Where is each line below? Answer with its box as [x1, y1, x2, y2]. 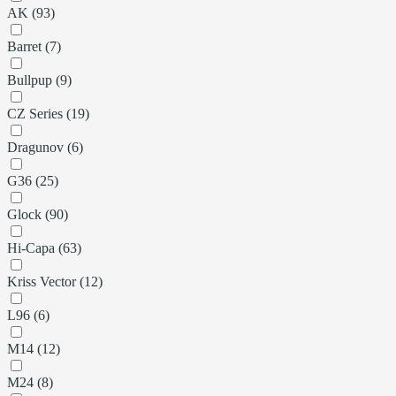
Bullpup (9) [7, 72, 72, 88]
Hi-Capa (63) [7, 240, 81, 255]
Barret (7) [7, 38, 61, 54]
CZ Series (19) [7, 105, 89, 121]
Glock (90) [7, 206, 68, 222]
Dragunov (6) [7, 139, 83, 155]
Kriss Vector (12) [7, 273, 103, 289]
